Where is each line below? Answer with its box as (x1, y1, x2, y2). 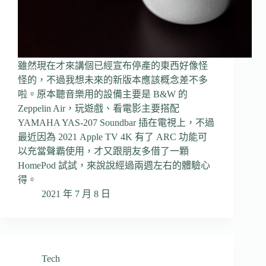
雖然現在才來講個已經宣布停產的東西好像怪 (18, 61, 208, 71)
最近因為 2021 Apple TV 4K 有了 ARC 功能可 (18, 132, 207, 142)
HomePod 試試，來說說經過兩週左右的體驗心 (18, 160, 210, 171)
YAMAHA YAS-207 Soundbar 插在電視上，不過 (18, 118, 214, 128)
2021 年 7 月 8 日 (42, 189, 110, 199)
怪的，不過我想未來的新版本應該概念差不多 (18, 75, 208, 85)
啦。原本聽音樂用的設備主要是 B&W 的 (18, 89, 188, 100)
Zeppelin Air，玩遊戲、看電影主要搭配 (18, 103, 179, 114)
